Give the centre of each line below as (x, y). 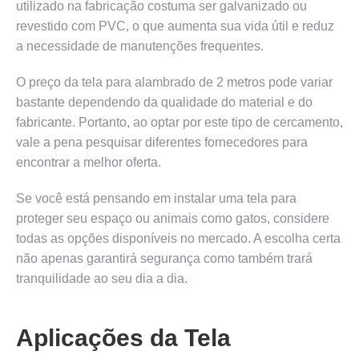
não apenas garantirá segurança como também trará (164, 258)
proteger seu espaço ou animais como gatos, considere (173, 218)
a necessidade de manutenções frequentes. (140, 46)
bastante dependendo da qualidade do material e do (164, 102)
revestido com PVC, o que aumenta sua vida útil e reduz (175, 26)
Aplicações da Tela (123, 337)
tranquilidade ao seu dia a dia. (102, 278)
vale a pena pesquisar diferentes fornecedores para (162, 142)
